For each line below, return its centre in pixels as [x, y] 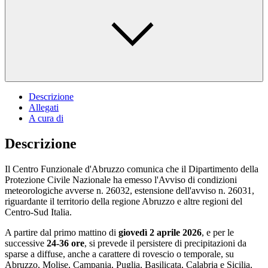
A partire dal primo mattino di [62, 232]
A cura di [46, 118]
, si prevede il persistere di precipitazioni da [165, 243]
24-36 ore [66, 243]
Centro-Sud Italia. [38, 212]
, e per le [218, 232]
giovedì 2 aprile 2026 [160, 232]
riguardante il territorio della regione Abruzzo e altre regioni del [124, 201]
